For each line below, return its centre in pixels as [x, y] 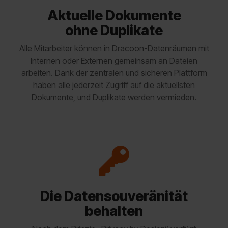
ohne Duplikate [114, 31]
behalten [114, 211]
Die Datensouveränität [114, 196]
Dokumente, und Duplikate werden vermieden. [114, 97]
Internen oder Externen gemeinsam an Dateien [114, 61]
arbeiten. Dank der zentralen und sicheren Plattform [114, 73]
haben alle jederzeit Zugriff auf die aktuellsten [114, 85]
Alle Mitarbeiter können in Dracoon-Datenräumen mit [114, 49]
